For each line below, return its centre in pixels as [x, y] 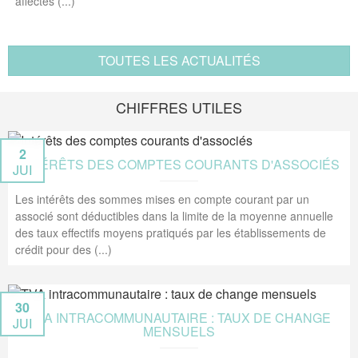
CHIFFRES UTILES [179, 107]
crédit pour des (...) [64, 249]
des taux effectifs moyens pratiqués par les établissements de [171, 233]
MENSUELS [179, 331]
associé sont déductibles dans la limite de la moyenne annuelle [174, 216]
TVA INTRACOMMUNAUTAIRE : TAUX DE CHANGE [179, 318]
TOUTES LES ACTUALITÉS [179, 60]
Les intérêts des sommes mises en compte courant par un [162, 199]
